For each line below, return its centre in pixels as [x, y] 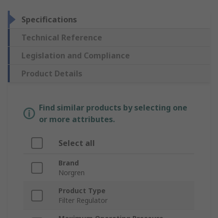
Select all [77, 143]
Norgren [72, 173]
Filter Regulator [83, 200]
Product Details [52, 74]
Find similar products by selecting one [113, 108]
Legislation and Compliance [76, 56]
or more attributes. [77, 119]
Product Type [82, 191]
